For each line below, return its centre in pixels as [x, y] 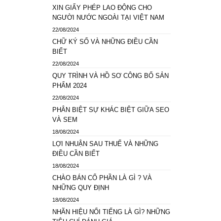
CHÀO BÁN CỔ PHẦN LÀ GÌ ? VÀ [102, 178]
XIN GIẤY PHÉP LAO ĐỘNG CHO [102, 8]
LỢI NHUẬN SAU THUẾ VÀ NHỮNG [105, 144]
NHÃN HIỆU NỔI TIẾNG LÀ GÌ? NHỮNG [111, 212]
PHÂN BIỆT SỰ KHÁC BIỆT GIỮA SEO [111, 110]
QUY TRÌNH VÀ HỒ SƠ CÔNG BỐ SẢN [110, 76]
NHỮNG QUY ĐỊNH [81, 188]
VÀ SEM [65, 120]
